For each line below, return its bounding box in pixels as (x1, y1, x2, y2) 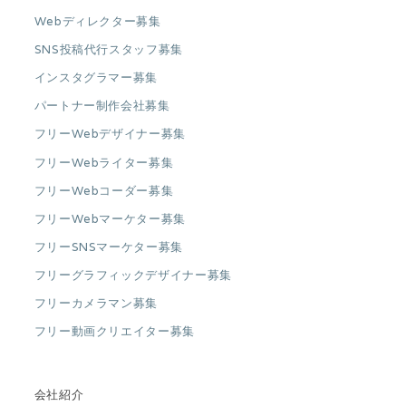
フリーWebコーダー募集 (34, 182, 174, 198)
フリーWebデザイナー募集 (34, 126, 186, 142)
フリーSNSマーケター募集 (34, 238, 183, 255)
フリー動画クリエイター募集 (34, 324, 195, 340)
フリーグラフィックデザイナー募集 (34, 267, 232, 283)
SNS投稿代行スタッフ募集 (34, 42, 183, 58)
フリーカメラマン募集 (34, 295, 158, 312)
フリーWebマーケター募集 (34, 210, 186, 227)
